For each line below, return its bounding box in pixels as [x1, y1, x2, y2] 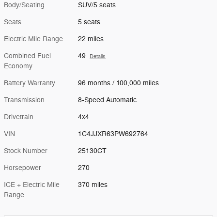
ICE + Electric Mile [4, 181, 60, 189]
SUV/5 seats [78, 1, 116, 10]
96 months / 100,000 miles [78, 79, 159, 88]
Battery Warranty [4, 79, 55, 88]
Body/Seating [4, 1, 45, 10]
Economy [4, 62, 32, 71]
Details [90, 53, 106, 60]
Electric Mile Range [4, 35, 63, 44]
